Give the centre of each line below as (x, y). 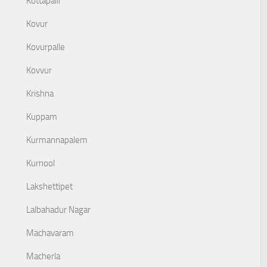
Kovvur (39, 70)
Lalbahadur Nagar (58, 210)
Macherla (43, 256)
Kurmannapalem (57, 140)
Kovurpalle (46, 47)
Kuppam (42, 117)
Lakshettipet (49, 187)
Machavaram (50, 233)
